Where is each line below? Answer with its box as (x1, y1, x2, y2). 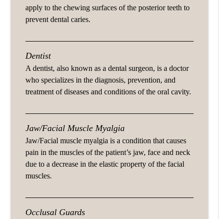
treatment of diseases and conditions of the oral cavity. (25, 87, 192, 96)
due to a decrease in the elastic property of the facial (25, 159, 185, 169)
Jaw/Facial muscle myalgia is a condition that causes (25, 135, 187, 145)
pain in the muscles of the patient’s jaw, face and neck (25, 147, 191, 157)
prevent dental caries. (25, 14, 91, 24)
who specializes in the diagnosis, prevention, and (25, 75, 176, 85)
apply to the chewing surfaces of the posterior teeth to (25, 2, 190, 12)
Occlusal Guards (25, 207, 86, 217)
